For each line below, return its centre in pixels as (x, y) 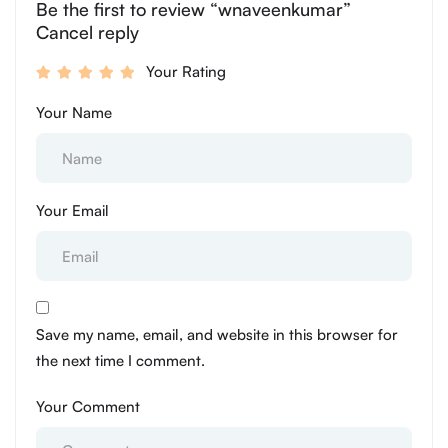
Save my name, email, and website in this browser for (217, 335)
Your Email (72, 211)
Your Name (74, 113)
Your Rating (186, 72)
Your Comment (88, 407)
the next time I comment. (120, 361)
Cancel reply (87, 32)
